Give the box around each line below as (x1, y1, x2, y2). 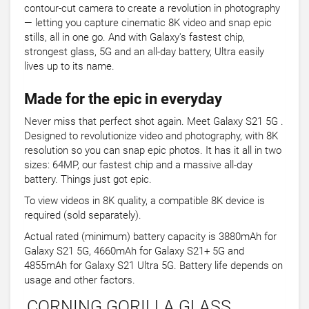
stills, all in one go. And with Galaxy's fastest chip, (24, 31, 245, 44)
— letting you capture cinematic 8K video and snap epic (24, 17, 272, 30)
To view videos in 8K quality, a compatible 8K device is (24, 195, 265, 208)
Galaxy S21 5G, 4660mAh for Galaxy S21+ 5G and (24, 245, 244, 258)
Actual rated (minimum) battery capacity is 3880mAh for (24, 230, 277, 243)
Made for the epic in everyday (24, 90, 222, 108)
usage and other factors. (24, 274, 135, 287)
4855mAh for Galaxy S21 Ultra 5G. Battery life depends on (24, 259, 283, 272)
